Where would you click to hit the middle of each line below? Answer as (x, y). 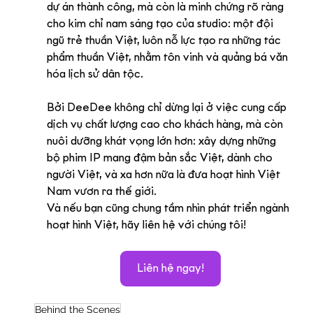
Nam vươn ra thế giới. (101, 191)
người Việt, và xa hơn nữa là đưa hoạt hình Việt (165, 175)
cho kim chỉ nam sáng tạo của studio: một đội (161, 24)
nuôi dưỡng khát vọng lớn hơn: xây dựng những (162, 141)
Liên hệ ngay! (170, 268)
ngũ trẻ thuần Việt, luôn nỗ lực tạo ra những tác (165, 41)
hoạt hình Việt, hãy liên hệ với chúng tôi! (146, 225)
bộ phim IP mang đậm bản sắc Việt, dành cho (161, 158)
